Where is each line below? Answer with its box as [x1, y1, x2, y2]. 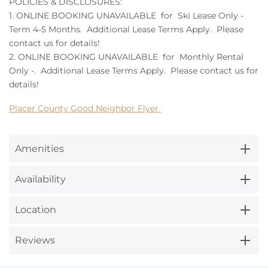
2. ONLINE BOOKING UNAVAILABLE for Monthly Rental [9, 51, 243, 62]
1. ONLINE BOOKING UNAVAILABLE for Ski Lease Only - [9, 10, 243, 21]
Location [15, 203, 56, 215]
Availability [15, 173, 66, 185]
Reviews [15, 234, 55, 246]
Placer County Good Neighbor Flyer [9, 103, 161, 114]
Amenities [15, 142, 64, 154]
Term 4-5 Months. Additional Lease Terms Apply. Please [9, 23, 243, 35]
